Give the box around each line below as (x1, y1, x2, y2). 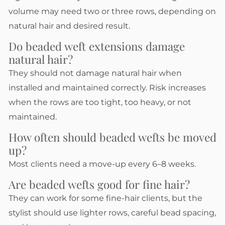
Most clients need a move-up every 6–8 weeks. (9, 159, 196, 169)
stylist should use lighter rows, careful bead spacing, (9, 207, 216, 217)
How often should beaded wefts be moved (9, 129, 216, 145)
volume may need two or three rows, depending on (9, 7, 216, 17)
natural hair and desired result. (9, 21, 130, 31)
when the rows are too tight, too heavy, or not (9, 97, 191, 107)
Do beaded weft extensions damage (9, 38, 185, 54)
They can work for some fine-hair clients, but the (9, 193, 202, 203)
